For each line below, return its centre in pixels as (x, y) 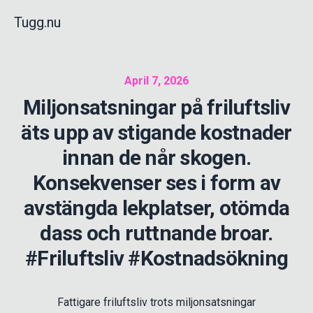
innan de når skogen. (156, 158)
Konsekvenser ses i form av (156, 183)
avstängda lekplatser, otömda (156, 208)
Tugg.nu (37, 22)
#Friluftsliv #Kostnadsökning (156, 258)
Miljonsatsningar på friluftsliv (156, 107)
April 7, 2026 (156, 81)
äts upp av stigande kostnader (156, 132)
